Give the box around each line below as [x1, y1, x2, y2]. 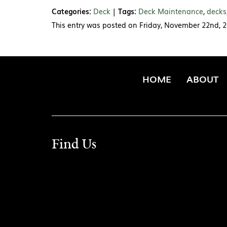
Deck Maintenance [138, 6, 203, 17]
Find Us [52, 134, 96, 157]
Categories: [52, 6, 91, 17]
